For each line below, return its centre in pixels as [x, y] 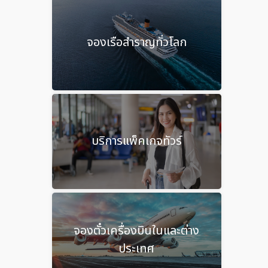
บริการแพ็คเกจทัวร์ [136, 141]
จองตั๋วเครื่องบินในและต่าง [137, 231]
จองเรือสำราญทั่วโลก [136, 43]
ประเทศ [137, 249]
